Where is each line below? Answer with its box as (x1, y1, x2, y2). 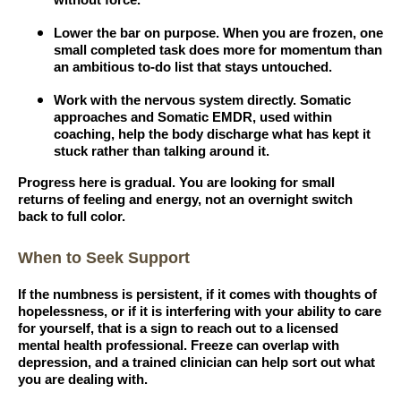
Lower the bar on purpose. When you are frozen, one (54, 26, 383, 41)
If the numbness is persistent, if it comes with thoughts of (18, 287, 377, 303)
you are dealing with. (18, 372, 148, 388)
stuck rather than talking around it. (54, 144, 269, 159)
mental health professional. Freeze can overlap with (18, 338, 339, 354)
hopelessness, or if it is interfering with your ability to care (18, 304, 381, 320)
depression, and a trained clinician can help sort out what (18, 355, 375, 371)
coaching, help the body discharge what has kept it (54, 127, 371, 142)
